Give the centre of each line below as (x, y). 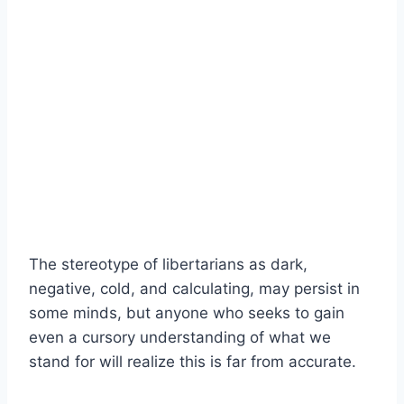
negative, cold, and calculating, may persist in (194, 288)
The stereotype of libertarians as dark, (168, 264)
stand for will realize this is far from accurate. (193, 361)
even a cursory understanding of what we (180, 337)
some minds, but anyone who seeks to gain (187, 312)
